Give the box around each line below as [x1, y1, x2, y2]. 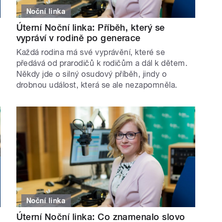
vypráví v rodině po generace [16, 32, 141, 43]
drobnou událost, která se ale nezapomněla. [16, 80, 177, 90]
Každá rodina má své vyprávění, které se [16, 47, 166, 57]
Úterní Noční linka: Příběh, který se [16, 22, 165, 33]
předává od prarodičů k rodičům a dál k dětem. [16, 58, 188, 68]
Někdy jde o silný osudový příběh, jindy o [16, 69, 167, 79]
